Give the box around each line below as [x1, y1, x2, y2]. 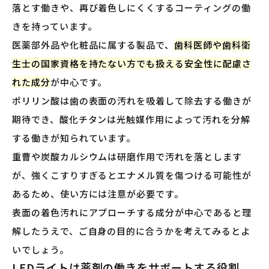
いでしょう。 [12, 243, 69, 256]
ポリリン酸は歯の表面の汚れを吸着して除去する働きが [12, 94, 252, 107]
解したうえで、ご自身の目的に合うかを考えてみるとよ [12, 224, 250, 237]
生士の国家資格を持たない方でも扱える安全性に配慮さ [12, 56, 252, 70]
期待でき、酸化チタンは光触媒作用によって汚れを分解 [12, 112, 250, 125]
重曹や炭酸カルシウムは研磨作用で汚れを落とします [12, 150, 242, 163]
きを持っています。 [12, 19, 97, 32]
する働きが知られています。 [12, 131, 136, 144]
